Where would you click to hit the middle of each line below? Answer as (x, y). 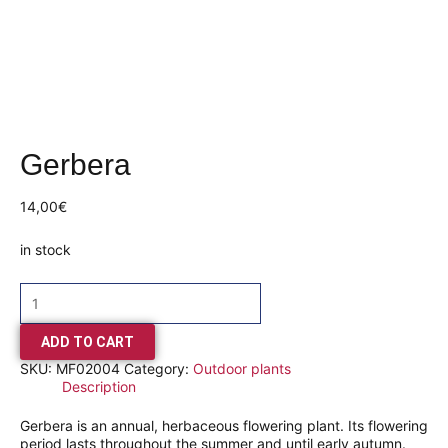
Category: (158, 369)
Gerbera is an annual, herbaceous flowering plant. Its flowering (224, 426)
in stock (45, 249)
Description (99, 387)
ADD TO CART (87, 342)
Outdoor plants (242, 369)
